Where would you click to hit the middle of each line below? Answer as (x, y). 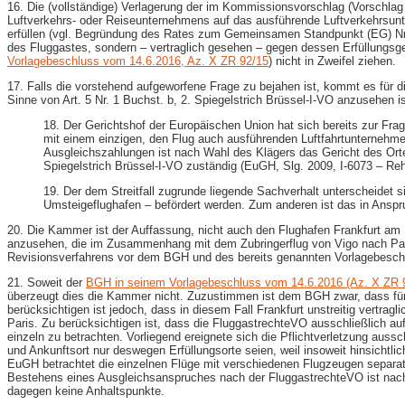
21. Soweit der (47, 282)
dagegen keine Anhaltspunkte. (86, 391)
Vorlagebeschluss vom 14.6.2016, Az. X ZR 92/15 (138, 61)
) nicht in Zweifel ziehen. (332, 61)
